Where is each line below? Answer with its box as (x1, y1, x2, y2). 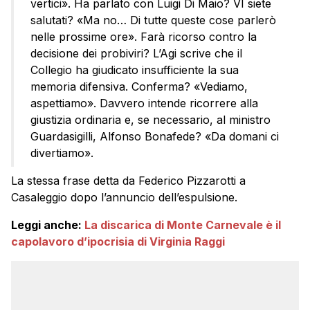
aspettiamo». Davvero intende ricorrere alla (30, 95, 258, 110)
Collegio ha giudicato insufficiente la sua (30, 62, 239, 77)
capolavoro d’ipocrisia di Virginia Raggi (11, 234, 225, 248)
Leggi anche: (11, 217, 84, 232)
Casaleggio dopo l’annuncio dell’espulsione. (11, 190, 237, 204)
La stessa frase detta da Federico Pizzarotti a (11, 173, 246, 188)
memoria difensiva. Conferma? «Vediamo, (30, 79, 248, 93)
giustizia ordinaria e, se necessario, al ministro (30, 112, 271, 127)
